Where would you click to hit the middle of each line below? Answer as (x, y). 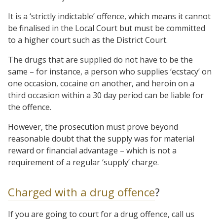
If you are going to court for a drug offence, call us (101, 214)
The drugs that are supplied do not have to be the (100, 59)
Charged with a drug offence (81, 192)
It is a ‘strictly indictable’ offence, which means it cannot (109, 16)
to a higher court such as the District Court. (88, 40)
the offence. (30, 107)
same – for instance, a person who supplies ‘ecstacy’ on (110, 71)
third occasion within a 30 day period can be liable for (106, 95)
